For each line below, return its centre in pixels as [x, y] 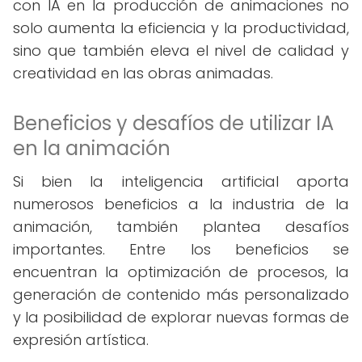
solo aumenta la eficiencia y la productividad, [181, 28]
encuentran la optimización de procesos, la [181, 272]
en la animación [92, 148]
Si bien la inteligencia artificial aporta [181, 181]
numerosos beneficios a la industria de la [181, 204]
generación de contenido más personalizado [181, 295]
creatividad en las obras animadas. [143, 73]
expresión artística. [81, 340]
